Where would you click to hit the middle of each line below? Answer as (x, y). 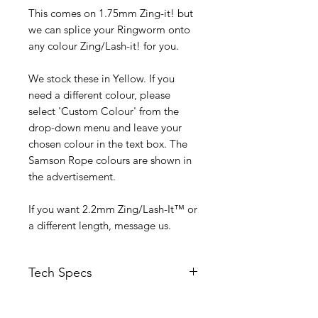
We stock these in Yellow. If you (102, 78)
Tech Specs (60, 272)
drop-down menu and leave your (105, 127)
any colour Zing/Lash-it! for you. (104, 45)
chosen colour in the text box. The (108, 143)
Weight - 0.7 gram (71, 302)
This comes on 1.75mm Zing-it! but (111, 13)
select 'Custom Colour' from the (104, 111)
